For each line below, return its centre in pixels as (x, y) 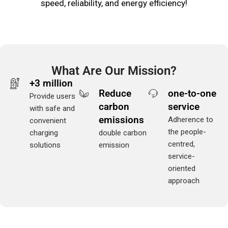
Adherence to (190, 119)
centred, (181, 144)
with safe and (52, 108)
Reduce (115, 93)
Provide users (52, 96)
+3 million (51, 83)
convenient (48, 120)
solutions (45, 145)
